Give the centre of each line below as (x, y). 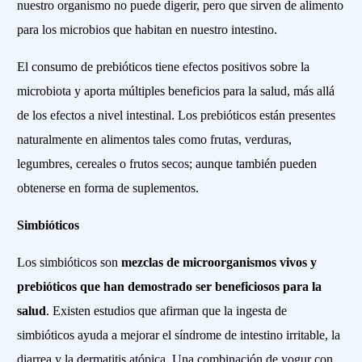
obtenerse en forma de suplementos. (108, 188)
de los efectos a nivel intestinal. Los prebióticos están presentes (177, 116)
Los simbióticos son (69, 263)
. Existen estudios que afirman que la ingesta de (167, 311)
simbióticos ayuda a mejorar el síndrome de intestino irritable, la (179, 335)
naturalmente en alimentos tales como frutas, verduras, (155, 140)
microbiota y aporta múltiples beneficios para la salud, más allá (176, 91)
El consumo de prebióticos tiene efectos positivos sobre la (164, 67)
